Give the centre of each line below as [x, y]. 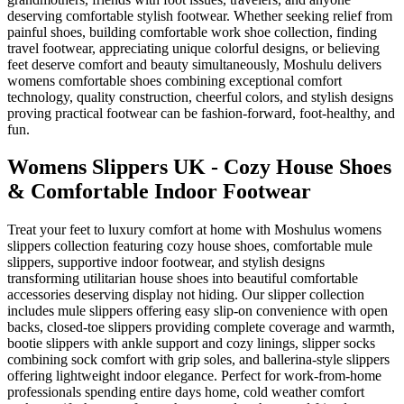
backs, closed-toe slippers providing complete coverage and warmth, [201, 327]
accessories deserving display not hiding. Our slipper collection [186, 295]
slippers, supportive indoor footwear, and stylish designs [166, 262]
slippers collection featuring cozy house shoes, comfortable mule [190, 246]
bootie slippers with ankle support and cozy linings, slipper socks [191, 344]
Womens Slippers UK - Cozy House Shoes [199, 167]
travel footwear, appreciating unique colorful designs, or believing [193, 48]
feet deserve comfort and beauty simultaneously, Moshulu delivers [194, 64]
